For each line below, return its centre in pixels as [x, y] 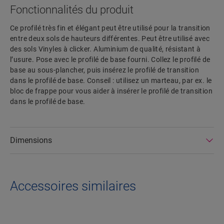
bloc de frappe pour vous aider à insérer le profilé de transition [111, 91]
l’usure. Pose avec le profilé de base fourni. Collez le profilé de [110, 60]
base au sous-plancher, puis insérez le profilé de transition [104, 70]
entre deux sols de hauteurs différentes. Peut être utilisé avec [110, 39]
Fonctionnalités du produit [72, 10]
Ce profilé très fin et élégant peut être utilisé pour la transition [110, 28]
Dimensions [31, 140]
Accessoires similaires [73, 186]
